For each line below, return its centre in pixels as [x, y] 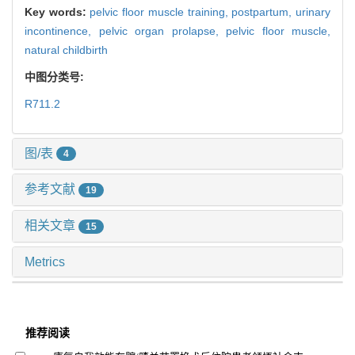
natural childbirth [66, 50]
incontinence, [62, 31]
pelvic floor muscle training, [161, 11]
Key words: [57, 11]
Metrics [45, 262]
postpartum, [264, 11]
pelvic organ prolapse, [162, 31]
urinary [313, 11]
